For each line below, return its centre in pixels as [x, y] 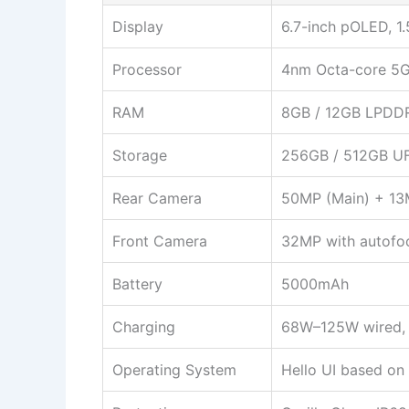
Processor [147, 69]
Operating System [174, 369]
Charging [144, 326]
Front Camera [160, 241]
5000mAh [315, 283]
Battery [137, 283]
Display [138, 26]
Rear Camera [157, 198]
